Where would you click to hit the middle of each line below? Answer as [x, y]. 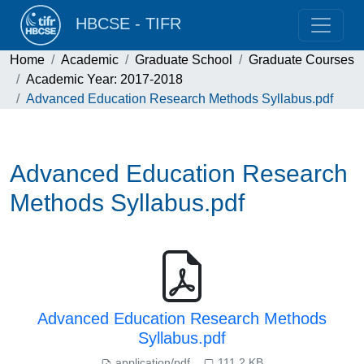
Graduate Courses [301, 60]
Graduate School [184, 60]
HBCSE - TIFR [123, 24]
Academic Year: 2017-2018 [104, 79]
